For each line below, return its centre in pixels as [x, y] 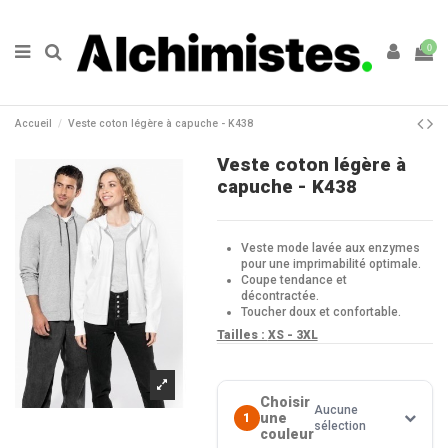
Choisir [284, 402]
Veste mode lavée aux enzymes [330, 247]
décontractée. [279, 295]
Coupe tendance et [293, 279]
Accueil [33, 123]
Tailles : [242, 335]
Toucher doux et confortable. [320, 311]
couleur [286, 434]
